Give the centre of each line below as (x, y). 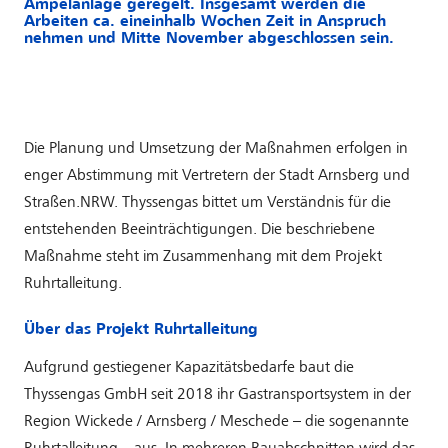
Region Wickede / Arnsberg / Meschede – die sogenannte (216, 422)
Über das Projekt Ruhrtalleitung (141, 330)
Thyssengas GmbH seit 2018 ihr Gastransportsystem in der (217, 395)
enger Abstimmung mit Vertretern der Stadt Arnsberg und (217, 176)
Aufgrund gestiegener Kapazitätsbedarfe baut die (189, 368)
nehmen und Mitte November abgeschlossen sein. (209, 39)
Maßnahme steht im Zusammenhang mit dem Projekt (203, 257)
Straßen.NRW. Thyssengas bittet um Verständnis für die (207, 203)
